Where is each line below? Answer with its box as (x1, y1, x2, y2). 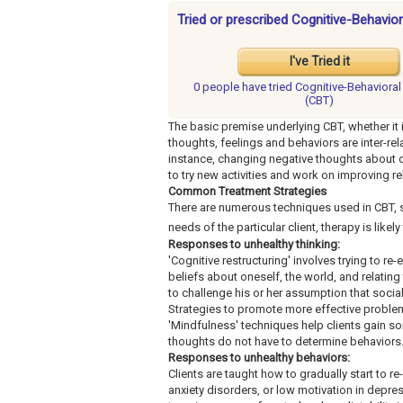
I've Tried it (289, 54, 350, 69)
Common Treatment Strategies (168, 184, 327, 199)
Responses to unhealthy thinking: (168, 237, 340, 251)
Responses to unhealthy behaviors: (168, 350, 350, 364)
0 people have (193, 80, 269, 94)
